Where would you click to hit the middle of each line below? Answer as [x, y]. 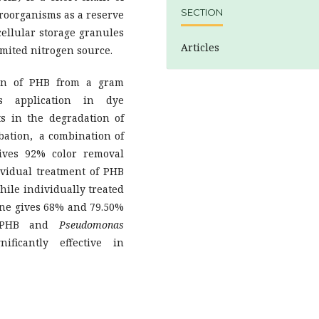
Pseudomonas [91, 224]
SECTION [202, 12]
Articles [200, 47]
